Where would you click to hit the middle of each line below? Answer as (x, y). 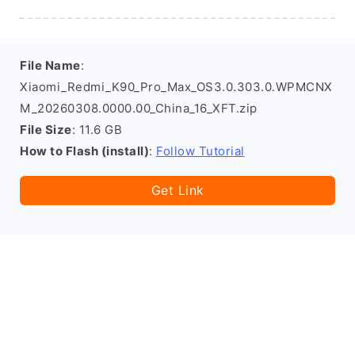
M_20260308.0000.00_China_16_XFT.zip (139, 108)
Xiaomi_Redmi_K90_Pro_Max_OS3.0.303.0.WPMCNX (176, 87)
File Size (46, 130)
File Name (50, 65)
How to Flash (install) (84, 151)
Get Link (177, 190)
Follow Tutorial (200, 151)
